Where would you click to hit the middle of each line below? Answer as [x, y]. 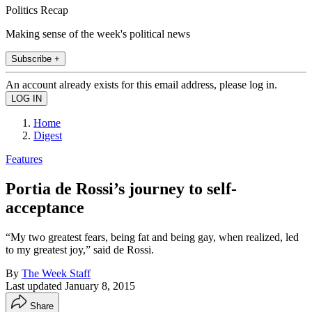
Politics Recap [37, 10]
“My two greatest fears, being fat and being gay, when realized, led [152, 237]
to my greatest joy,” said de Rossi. [80, 249]
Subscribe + [36, 58]
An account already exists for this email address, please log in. [141, 84]
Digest [48, 135]
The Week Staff [56, 273]
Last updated [35, 286]
